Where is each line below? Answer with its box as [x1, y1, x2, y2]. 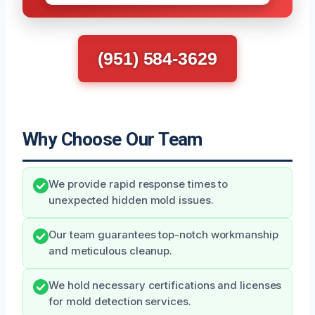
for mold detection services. [49, 295, 191, 309]
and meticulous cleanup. [49, 245, 173, 258]
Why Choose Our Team [22, 129, 202, 150]
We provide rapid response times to [49, 178, 229, 191]
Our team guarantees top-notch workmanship [49, 229, 278, 242]
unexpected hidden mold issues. [49, 194, 214, 207]
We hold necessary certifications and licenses [49, 279, 282, 292]
